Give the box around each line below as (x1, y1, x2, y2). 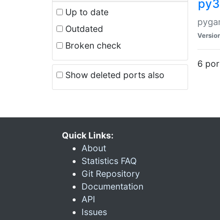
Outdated (63, 23, 103, 34)
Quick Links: (62, 130, 113, 140)
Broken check (63, 40, 121, 51)
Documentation (82, 181, 143, 192)
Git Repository (82, 168, 140, 179)
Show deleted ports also (63, 69, 165, 80)
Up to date (63, 6, 109, 17)
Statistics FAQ (82, 155, 137, 166)
